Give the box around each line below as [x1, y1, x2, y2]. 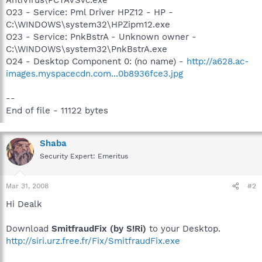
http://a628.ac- [187, 56, 249, 67]
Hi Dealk [6, 199, 42, 209]
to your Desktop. [146, 223, 220, 234]
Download [6, 223, 51, 234]
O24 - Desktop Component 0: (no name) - [6, 56, 187, 67]
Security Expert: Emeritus [40, 151, 128, 160]
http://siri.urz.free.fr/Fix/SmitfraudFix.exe [6, 236, 180, 246]
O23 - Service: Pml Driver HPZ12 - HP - [6, 6, 173, 18]
